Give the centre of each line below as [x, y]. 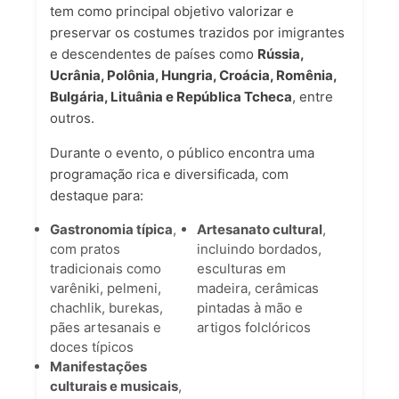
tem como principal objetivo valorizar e [172, 11]
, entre [313, 96]
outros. [72, 118]
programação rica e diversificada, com [169, 174]
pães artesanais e [106, 327]
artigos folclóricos [253, 327]
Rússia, [281, 53]
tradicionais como [106, 268]
